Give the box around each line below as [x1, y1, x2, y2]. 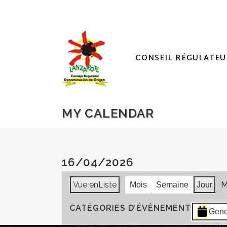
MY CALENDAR [62, 106, 154, 121]
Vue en [73, 180, 98, 190]
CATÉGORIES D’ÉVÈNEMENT [69, 203, 191, 213]
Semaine [156, 180, 188, 189]
